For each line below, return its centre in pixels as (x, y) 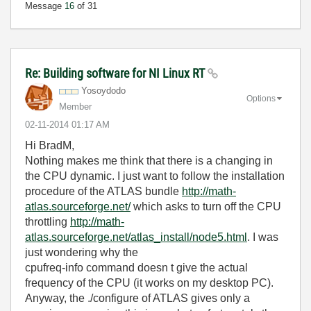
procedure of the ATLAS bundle (103, 191)
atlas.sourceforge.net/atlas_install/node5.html (136, 237)
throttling (48, 222)
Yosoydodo (103, 91)
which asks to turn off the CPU (206, 207)
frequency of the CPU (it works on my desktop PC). (149, 283)
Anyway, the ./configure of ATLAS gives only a (137, 298)
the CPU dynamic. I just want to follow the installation (155, 176)
